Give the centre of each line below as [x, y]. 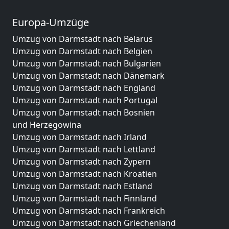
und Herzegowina [47, 124]
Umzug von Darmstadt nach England [84, 88]
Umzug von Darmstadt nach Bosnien [84, 112]
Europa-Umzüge [51, 22]
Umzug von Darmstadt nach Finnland [85, 198]
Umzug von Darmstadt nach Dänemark [88, 75]
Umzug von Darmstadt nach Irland [79, 137]
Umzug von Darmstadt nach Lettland [84, 149]
